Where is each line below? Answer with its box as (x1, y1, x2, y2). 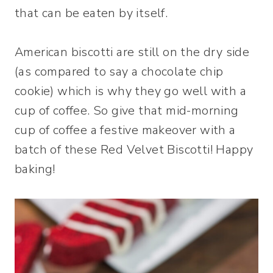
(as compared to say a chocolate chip (15, 63, 224, 80)
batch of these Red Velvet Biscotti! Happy (15, 141, 253, 158)
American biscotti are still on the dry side (15, 43, 250, 60)
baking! (15, 160, 55, 177)
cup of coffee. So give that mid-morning (15, 102, 239, 119)
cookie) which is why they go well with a (15, 82, 246, 99)
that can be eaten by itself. (15, 4, 168, 21)
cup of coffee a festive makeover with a (15, 121, 236, 138)
